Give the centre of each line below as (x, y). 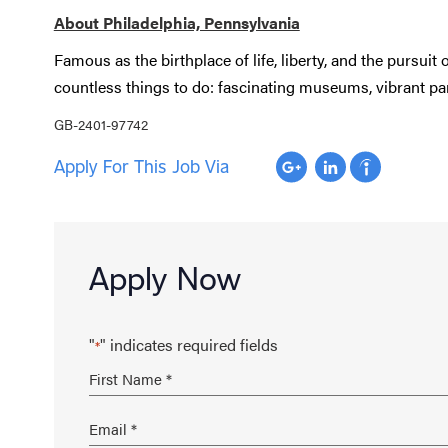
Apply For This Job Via (141, 166)
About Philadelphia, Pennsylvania (176, 22)
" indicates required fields (188, 344)
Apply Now (164, 277)
